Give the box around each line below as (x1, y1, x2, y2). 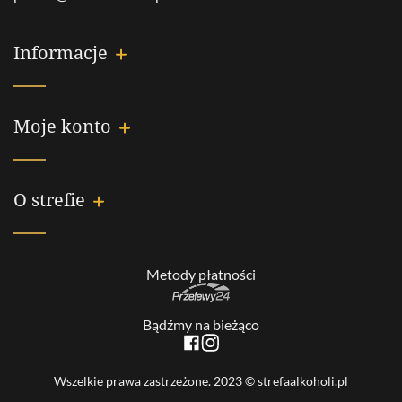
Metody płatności (146, 265, 256, 283)
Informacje (13, 39, 108, 65)
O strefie (13, 187, 85, 212)
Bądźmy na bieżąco (143, 315, 259, 333)
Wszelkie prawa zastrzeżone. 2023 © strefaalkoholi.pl (54, 372, 348, 389)
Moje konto (13, 113, 111, 138)
